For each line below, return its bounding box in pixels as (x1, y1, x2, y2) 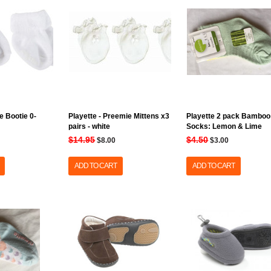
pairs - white (68, 122, 111, 131)
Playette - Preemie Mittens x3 (68, 112, 170, 120)
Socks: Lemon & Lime (186, 122, 263, 131)
